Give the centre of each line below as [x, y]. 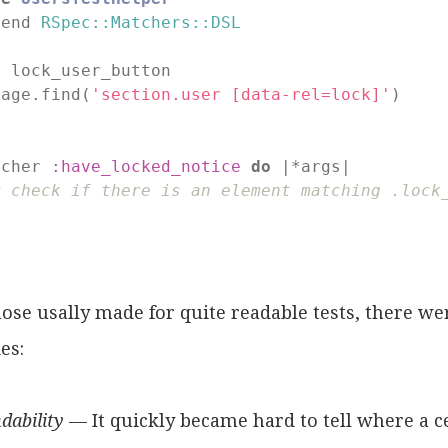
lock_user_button [91, 70]
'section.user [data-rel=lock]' [241, 94]
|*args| [311, 166]
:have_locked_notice [146, 166]
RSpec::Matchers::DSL [141, 22]
